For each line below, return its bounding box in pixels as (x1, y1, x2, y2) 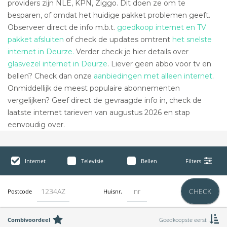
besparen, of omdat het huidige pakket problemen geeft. (8, 11, 210, 20)
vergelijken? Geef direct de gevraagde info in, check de (8, 96, 202, 105)
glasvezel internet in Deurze (8, 59, 107, 68)
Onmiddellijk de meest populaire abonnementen (8, 84, 180, 93)
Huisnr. (103, 187, 122, 195)
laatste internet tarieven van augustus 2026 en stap (8, 108, 190, 117)
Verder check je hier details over (74, 47, 188, 56)
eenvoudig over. (8, 120, 65, 129)
